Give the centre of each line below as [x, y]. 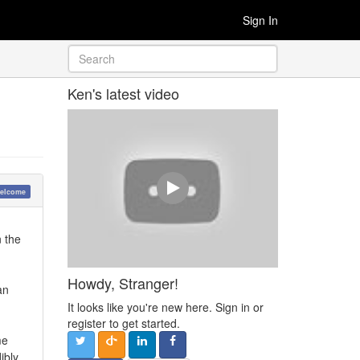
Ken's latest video [123, 93]
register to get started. [123, 323]
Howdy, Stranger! [123, 282]
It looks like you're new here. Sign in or [165, 307]
